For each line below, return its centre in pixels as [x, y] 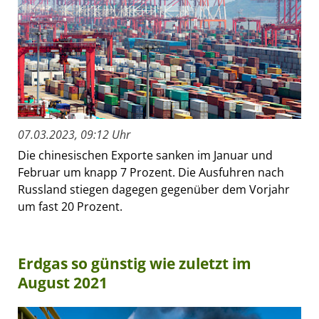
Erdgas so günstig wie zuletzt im [135, 263]
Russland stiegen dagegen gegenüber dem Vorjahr [154, 189]
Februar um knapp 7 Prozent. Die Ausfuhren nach [151, 172]
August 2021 [63, 282]
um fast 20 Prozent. [70, 206]
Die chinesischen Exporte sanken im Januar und [145, 155]
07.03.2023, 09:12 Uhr [74, 134]
